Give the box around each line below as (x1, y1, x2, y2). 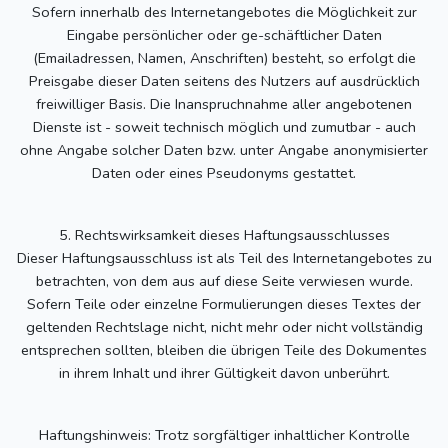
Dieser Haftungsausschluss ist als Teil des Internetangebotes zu (16, 248, 432, 268)
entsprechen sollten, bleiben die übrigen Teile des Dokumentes (21, 340, 427, 360)
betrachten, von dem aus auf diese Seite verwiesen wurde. (35, 271, 413, 291)
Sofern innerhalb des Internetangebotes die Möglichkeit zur (31, 2, 417, 22)
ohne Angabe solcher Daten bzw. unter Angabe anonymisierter (20, 140, 428, 160)
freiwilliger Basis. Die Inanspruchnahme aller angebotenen (36, 94, 412, 114)
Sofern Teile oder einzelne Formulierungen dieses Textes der (27, 294, 421, 314)
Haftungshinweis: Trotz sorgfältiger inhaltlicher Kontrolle (38, 425, 410, 445)
